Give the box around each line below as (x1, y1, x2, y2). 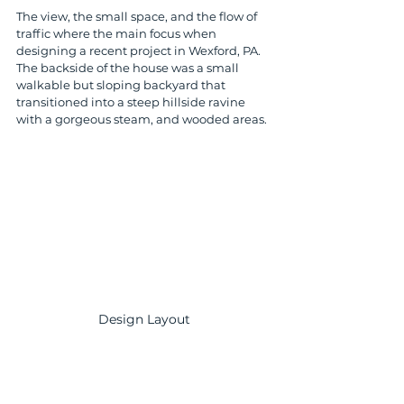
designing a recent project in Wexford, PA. (16, 43, 263, 58)
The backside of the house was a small (16, 60, 242, 75)
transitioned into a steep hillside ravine (16, 95, 248, 109)
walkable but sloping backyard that (16, 78, 228, 92)
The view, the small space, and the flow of (16, 9, 260, 23)
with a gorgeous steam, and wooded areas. (16, 112, 270, 126)
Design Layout (98, 310, 190, 327)
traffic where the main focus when (16, 26, 219, 41)
